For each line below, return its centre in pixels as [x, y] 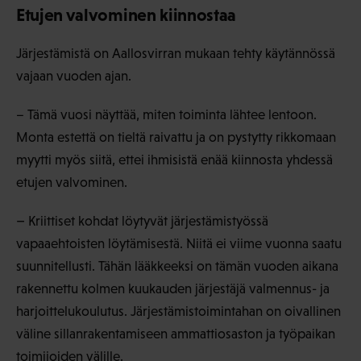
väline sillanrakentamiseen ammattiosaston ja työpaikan [176, 334]
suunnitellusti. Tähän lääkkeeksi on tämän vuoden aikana [177, 266]
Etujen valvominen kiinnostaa [127, 15]
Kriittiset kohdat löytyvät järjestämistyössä [148, 221]
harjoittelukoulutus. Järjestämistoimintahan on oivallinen [178, 311]
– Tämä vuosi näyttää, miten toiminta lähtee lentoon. [166, 114]
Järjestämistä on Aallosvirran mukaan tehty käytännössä [176, 53]
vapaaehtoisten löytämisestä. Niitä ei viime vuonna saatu [179, 243]
